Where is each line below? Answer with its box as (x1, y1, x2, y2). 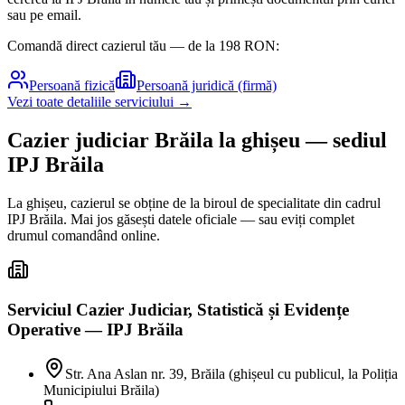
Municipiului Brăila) (43, 382, 159, 399)
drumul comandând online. (7, 227, 160, 243)
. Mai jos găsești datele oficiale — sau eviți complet (63, 211, 354, 227)
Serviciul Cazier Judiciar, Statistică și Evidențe (7, 300, 349, 320)
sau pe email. (7, 6, 81, 23)
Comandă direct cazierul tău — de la (7, 37, 219, 53)
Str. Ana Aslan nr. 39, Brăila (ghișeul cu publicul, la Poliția (65, 366, 398, 382)
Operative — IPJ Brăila (7, 320, 184, 340)
